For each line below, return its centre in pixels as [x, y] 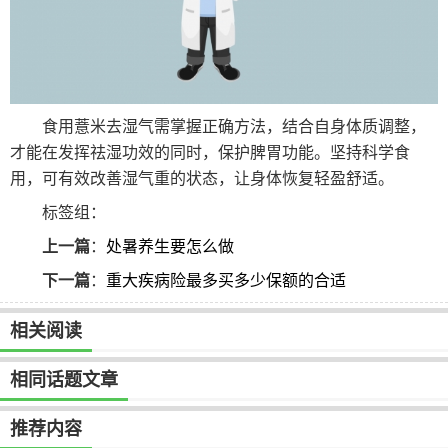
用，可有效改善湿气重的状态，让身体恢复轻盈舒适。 [202, 178]
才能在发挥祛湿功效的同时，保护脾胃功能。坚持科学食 [210, 152]
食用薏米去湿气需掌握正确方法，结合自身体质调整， [234, 126]
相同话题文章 [64, 379]
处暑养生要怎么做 [170, 246]
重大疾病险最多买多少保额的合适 [226, 280]
